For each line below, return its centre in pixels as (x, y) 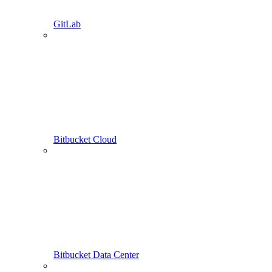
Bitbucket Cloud (85, 140)
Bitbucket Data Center (96, 255)
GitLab (67, 24)
